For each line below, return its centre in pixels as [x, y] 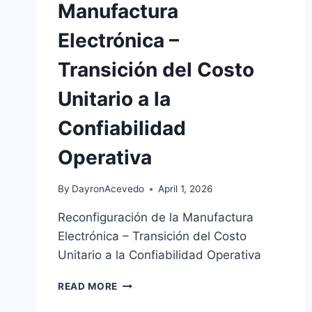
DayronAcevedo [108, 189]
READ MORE [88, 286]
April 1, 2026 [186, 189]
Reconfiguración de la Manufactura [156, 217]
